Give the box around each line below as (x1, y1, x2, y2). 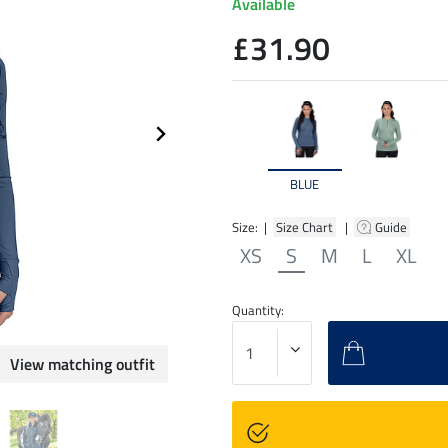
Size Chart (273, 216, 336, 237)
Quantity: (232, 299, 284, 320)
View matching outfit (10, 352, 155, 377)
